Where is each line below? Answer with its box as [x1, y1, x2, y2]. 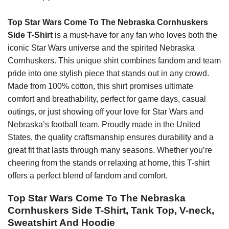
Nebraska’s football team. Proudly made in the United [8, 120, 200, 129]
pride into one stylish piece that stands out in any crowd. [8, 68, 209, 78]
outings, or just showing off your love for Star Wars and [8, 107, 203, 116]
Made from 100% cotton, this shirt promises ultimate [8, 81, 193, 90]
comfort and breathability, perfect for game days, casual [8, 94, 206, 103]
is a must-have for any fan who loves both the [53, 30, 217, 39]
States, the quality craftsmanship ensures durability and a [8, 132, 214, 142]
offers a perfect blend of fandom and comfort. [8, 171, 168, 180]
